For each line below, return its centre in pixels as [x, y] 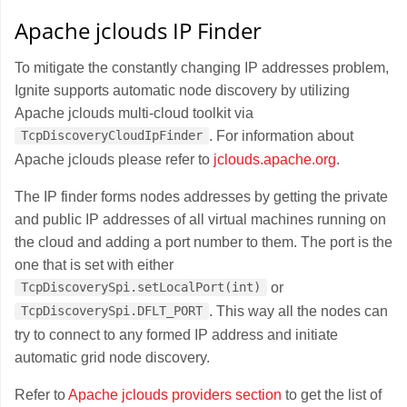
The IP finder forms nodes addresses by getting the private [201, 196]
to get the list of [332, 394]
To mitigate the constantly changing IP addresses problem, [202, 67]
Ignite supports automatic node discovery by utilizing [182, 90]
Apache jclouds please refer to [114, 159]
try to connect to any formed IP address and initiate [176, 334]
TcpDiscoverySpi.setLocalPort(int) [141, 288]
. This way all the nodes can [299, 311]
